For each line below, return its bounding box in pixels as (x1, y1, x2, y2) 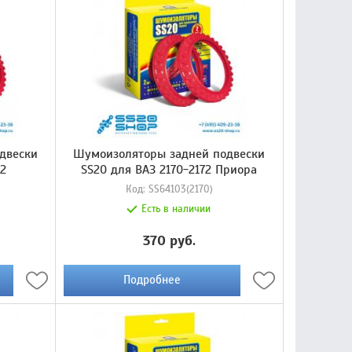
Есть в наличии (141, 202, 211, 215)
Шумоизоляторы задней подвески (73, 145, 266, 162)
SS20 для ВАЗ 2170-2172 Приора (81, 161, 258, 178)
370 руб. (142, 231, 196, 249)
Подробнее (123, 273, 181, 288)
